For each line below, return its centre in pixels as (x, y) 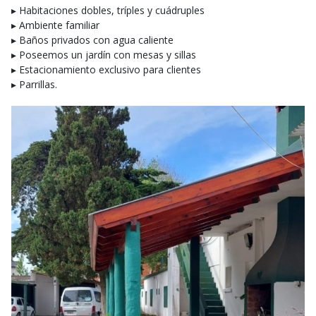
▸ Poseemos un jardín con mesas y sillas (104, 55)
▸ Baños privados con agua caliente (92, 40)
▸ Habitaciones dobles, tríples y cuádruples (108, 10)
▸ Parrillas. (34, 84)
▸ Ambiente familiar (55, 25)
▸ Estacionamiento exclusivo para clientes (106, 69)
